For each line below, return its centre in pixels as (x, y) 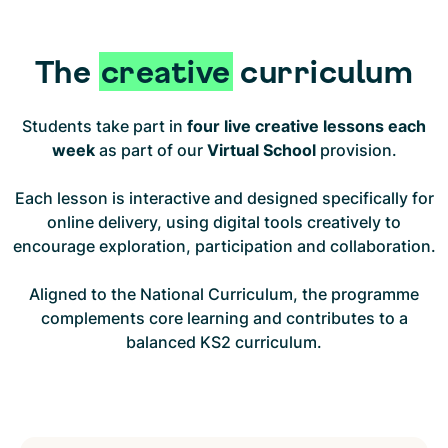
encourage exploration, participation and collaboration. (224, 246)
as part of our (148, 150)
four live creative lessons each (304, 126)
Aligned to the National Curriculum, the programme (224, 294)
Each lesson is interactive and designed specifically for (224, 198)
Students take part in (102, 126)
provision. (358, 150)
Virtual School (261, 150)
